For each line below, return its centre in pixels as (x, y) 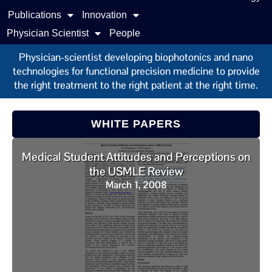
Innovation (104, 15)
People (124, 33)
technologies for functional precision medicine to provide (136, 71)
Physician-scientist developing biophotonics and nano (136, 57)
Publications (34, 15)
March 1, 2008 (136, 185)
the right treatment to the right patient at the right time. (136, 85)
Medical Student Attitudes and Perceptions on (136, 157)
